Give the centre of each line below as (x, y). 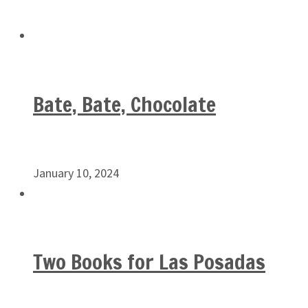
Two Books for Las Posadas (149, 262)
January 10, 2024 (76, 173)
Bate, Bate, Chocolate (124, 104)
